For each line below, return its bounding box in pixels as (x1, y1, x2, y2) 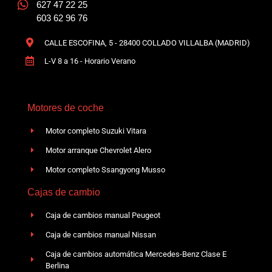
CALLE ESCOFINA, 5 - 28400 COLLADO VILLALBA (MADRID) (44, 38, 250, 47)
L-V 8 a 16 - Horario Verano (44, 56, 135, 66)
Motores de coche (27, 102, 104, 113)
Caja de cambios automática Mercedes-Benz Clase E (46, 249, 227, 259)
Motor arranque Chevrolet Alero (46, 145, 152, 155)
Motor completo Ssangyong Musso (46, 165, 166, 174)
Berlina (46, 260, 70, 270)
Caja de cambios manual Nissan (46, 229, 157, 239)
